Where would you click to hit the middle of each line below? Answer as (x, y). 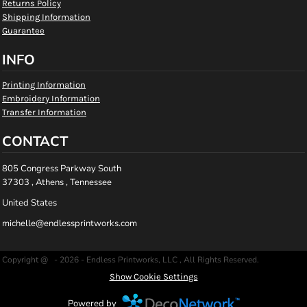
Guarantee (23, 30)
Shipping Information (46, 16)
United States (29, 202)
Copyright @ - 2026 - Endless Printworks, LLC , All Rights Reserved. (131, 259)
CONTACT (35, 141)
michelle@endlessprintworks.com (70, 223)
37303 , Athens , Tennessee (57, 182)
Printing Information (44, 84)
